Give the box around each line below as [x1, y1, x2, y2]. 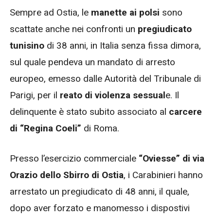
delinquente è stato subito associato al [10, 106, 169, 117]
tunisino [10, 39, 44, 51]
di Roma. [84, 122, 119, 134]
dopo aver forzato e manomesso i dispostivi [10, 202, 190, 214]
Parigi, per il [10, 89, 57, 101]
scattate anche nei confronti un [10, 23, 138, 35]
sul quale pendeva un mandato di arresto [10, 56, 175, 68]
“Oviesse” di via [139, 153, 204, 164]
